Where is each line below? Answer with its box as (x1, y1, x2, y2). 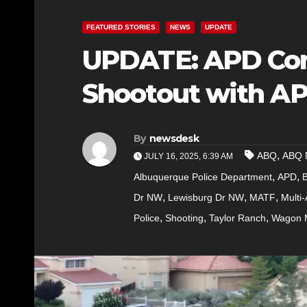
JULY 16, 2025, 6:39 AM (142, 151, 235, 161)
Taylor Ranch (209, 212, 266, 223)
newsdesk (149, 132, 199, 145)
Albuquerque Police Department (134, 171, 272, 182)
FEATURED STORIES (86, 23, 156, 31)
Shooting (165, 212, 204, 223)
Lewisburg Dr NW (168, 191, 244, 203)
